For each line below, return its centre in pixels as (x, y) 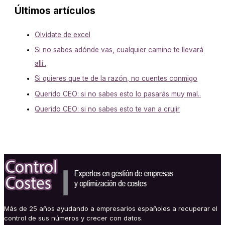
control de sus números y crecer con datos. (73, 218)
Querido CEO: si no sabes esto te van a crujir (107, 109)
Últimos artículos (55, 10)
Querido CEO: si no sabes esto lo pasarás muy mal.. (118, 94)
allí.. (41, 64)
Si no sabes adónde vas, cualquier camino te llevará (119, 50)
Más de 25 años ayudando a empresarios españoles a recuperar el (111, 209)
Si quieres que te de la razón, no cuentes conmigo (116, 79)
